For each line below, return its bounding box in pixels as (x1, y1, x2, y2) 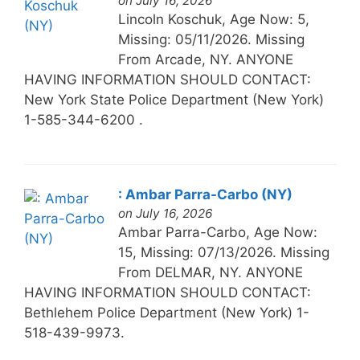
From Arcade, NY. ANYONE (117, 51, 293, 67)
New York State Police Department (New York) (23, 91, 324, 108)
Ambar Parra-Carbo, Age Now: (117, 223, 317, 240)
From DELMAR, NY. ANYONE (117, 264, 303, 280)
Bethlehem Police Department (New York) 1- (23, 304, 309, 321)
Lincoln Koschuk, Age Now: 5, (117, 10, 309, 27)
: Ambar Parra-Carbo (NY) (117, 186, 292, 202)
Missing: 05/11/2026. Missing (117, 31, 305, 47)
